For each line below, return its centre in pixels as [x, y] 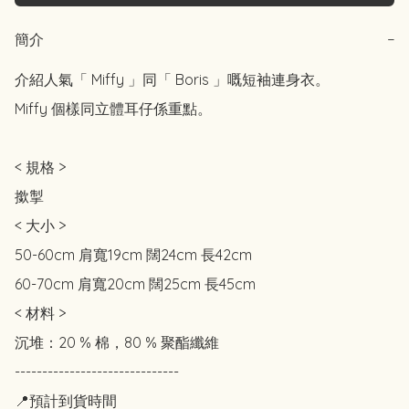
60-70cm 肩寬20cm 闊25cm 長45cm [135, 284]
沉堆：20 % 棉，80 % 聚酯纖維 [117, 343]
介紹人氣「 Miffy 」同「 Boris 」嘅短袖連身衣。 [172, 80]
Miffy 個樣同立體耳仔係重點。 [113, 109]
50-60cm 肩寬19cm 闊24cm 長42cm [133, 255]
